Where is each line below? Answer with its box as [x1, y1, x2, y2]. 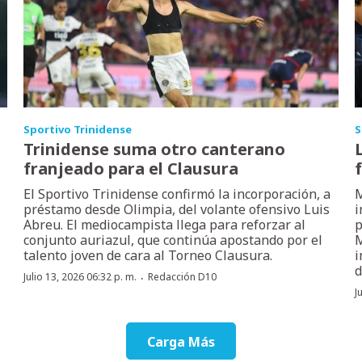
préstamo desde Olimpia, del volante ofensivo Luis [23, 200, 330, 218]
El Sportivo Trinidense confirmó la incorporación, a [23, 184, 331, 203]
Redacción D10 [148, 269, 217, 284]
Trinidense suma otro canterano [23, 137, 286, 160]
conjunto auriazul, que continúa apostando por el [23, 230, 323, 249]
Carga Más [147, 332, 215, 351]
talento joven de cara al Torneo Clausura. [23, 246, 273, 264]
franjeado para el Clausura [23, 157, 239, 179]
